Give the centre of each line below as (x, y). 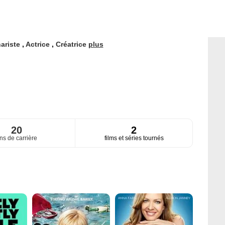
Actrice (38, 44)
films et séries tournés (134, 138)
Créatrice (72, 44)
